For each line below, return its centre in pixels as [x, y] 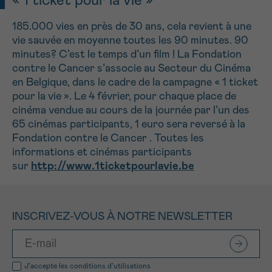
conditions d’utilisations [110, 266]
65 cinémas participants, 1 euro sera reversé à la [129, 124]
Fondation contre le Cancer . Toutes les [108, 138]
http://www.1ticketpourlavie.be [113, 166]
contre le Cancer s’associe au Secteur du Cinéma [131, 68]
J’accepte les [47, 266]
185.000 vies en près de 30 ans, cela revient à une [132, 26]
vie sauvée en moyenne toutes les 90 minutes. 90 [130, 40]
